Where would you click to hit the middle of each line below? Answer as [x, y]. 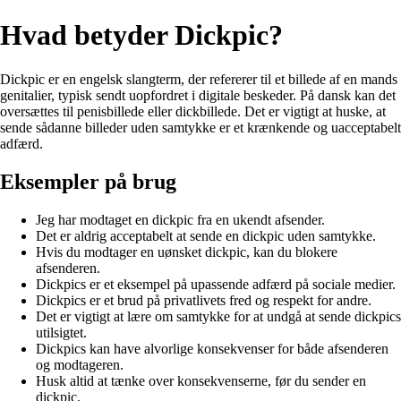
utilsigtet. [61, 332]
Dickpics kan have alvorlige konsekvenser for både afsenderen [212, 348]
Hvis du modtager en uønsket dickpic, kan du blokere [187, 252]
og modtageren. [80, 364]
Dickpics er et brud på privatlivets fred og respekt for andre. [204, 300]
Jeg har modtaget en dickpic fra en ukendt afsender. [180, 219]
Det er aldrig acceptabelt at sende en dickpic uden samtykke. [206, 235]
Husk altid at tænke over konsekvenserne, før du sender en [201, 380]
